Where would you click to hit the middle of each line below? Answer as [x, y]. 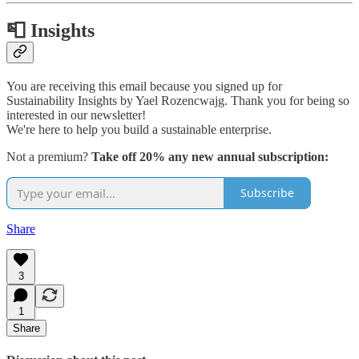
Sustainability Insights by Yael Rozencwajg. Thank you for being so [178, 100]
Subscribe [267, 193]
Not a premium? [49, 156]
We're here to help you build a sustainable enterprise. [139, 129]
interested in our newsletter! [76, 115]
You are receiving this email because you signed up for [144, 86]
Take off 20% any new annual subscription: [210, 156]
